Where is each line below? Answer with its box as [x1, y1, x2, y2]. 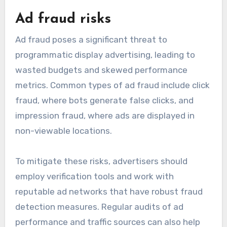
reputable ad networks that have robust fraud [15, 186, 203, 197]
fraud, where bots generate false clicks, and [15, 95, 194, 105]
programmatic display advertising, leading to [15, 49, 195, 60]
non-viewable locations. [15, 125, 112, 136]
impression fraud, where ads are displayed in [15, 110, 195, 121]
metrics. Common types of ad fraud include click [15, 80, 210, 90]
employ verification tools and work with [15, 171, 174, 181]
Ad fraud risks [15, 12, 111, 27]
